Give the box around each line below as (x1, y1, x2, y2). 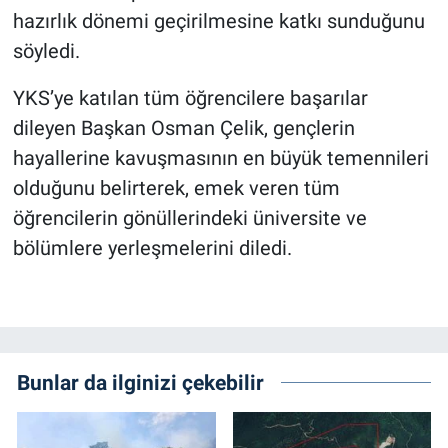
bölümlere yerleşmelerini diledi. (12, 236, 292, 261)
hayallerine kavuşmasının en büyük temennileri (12, 146, 429, 171)
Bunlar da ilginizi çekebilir (17, 369, 264, 395)
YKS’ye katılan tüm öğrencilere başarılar (12, 86, 368, 111)
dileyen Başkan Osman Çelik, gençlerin (12, 116, 355, 141)
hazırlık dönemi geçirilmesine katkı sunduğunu (12, 9, 425, 34)
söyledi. (12, 39, 80, 64)
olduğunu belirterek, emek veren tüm (12, 176, 340, 201)
